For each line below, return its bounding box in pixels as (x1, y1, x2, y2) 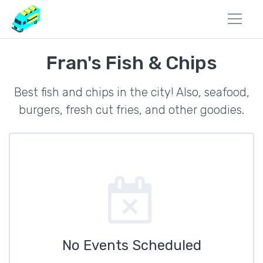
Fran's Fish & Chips (46, 52, 217, 74)
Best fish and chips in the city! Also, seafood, (14, 85, 249, 99)
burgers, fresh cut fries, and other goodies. (19, 103, 244, 117)
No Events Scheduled (62, 237, 201, 254)
